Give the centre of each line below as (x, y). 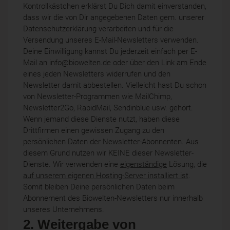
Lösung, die (187, 164)
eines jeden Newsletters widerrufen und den (97, 74)
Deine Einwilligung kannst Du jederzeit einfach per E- (110, 51)
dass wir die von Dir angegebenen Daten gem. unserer (114, 17)
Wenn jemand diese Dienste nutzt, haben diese (101, 119)
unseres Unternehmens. (64, 209)
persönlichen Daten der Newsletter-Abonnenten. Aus (111, 141)
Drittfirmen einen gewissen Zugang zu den (94, 130)
